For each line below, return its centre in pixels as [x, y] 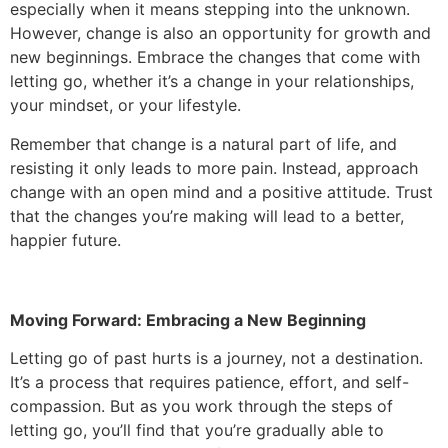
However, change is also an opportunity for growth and [220, 33]
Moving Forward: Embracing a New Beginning [188, 319]
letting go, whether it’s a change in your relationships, [212, 81]
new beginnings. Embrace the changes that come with [215, 57]
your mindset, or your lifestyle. [125, 105]
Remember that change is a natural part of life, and [203, 143]
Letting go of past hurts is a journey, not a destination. [216, 358]
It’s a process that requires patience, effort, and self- [209, 382]
